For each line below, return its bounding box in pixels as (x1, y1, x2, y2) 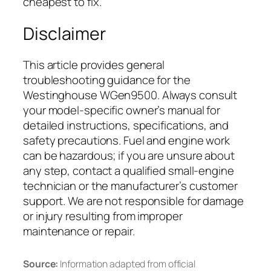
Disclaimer (23, 21, 106, 45)
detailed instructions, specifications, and (23, 117, 229, 134)
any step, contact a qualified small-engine (23, 163, 234, 179)
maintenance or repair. (23, 223, 135, 240)
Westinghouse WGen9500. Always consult (23, 87, 238, 103)
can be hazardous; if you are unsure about (23, 148, 235, 164)
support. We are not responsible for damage (23, 193, 244, 209)
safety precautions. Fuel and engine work (23, 132, 230, 149)
